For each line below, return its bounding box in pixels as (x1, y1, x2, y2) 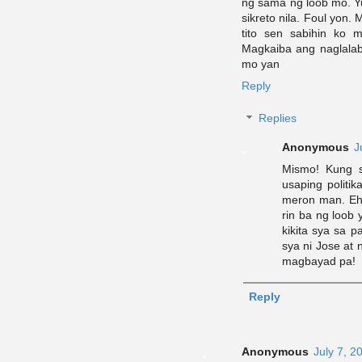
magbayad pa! (282, 254, 356, 267)
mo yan (242, 57, 280, 71)
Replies (259, 112, 297, 125)
